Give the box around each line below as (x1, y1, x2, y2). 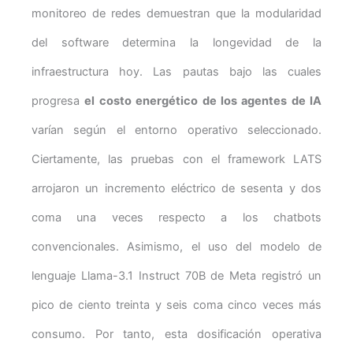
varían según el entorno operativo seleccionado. (32, 122, 321, 137)
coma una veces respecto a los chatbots (32, 210, 321, 225)
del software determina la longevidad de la (32, 35, 321, 50)
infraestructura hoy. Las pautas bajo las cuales (32, 64, 321, 79)
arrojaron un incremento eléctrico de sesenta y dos (32, 180, 321, 195)
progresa (32, 93, 85, 108)
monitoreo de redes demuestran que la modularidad (32, 6, 321, 20)
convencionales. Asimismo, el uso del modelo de (32, 239, 321, 254)
